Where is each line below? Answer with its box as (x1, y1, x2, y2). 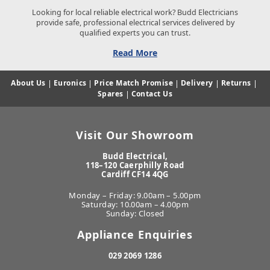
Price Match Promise (94, 77, 173, 88)
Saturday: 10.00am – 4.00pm (81, 198, 189, 210)
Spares (97, 88, 124, 99)
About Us (11, 77, 46, 88)
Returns (221, 77, 251, 88)
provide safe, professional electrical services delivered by (36, 17, 234, 28)
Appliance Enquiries (77, 227, 193, 242)
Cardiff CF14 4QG (101, 168, 169, 180)
